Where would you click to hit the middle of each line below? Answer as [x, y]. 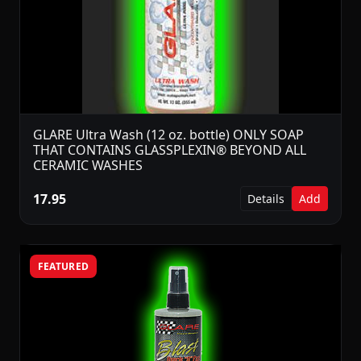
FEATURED [63, 266]
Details [266, 199]
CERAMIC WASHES [88, 166]
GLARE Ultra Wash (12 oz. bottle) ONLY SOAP [168, 135]
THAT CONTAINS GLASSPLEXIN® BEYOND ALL [170, 150]
